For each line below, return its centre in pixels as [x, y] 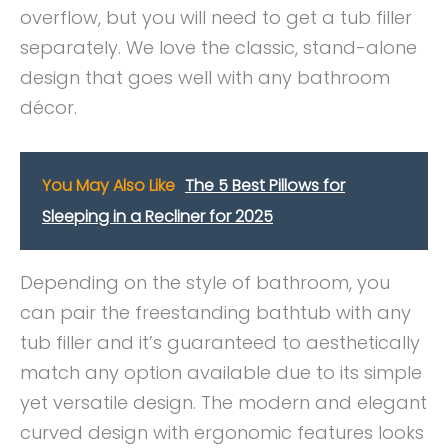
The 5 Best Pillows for [265, 185]
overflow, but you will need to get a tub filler [216, 18]
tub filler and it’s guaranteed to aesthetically [220, 342]
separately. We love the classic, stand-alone [218, 48]
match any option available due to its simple [221, 372]
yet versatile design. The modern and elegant [223, 402]
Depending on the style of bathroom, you [205, 282]
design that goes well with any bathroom [205, 78]
